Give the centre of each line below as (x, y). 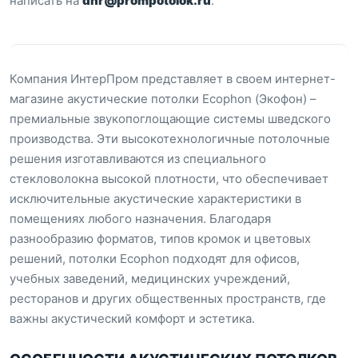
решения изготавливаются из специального (138, 159)
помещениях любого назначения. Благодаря (140, 219)
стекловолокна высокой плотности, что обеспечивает (169, 179)
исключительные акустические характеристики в (155, 199)
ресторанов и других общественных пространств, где (168, 298)
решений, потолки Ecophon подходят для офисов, (155, 259)
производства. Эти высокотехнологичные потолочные (170, 139)
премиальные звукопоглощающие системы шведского (170, 119)
